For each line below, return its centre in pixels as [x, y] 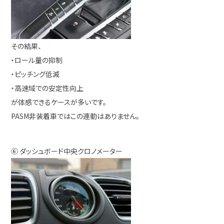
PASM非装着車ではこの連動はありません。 [75, 116]
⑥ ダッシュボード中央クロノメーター [67, 151]
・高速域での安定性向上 [47, 88]
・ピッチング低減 [35, 74]
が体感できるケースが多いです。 [59, 102]
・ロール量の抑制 [37, 60]
